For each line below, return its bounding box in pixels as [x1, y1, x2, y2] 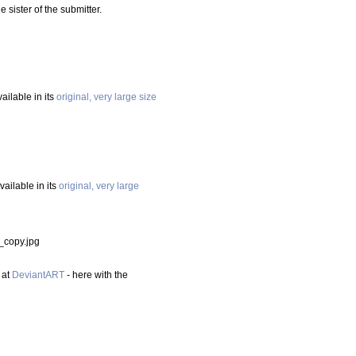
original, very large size [56, 91, 157, 103]
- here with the [64, 269, 128, 281]
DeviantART [12, 269, 64, 281]
